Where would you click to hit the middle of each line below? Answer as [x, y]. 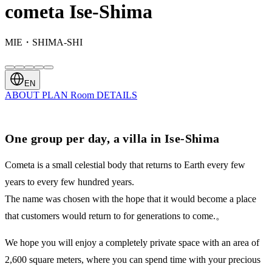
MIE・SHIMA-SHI [44, 42]
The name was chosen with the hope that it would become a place [131, 199]
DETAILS [117, 95]
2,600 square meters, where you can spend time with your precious [133, 259]
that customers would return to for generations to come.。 [115, 216]
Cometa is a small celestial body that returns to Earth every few [125, 165]
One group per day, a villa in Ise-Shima [112, 138]
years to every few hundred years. [70, 182]
